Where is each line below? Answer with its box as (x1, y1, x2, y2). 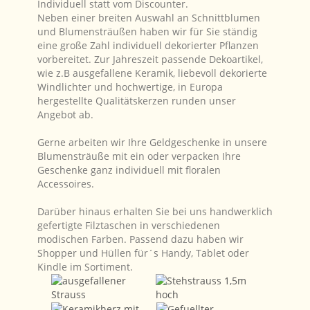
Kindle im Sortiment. (37, 260, 133, 273)
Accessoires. (37, 177, 94, 190)
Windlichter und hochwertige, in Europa (37, 80, 223, 93)
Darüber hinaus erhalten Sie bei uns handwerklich (37, 205, 273, 218)
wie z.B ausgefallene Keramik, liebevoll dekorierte (37, 66, 267, 80)
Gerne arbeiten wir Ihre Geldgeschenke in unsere (37, 136, 267, 149)
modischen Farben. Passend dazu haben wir (37, 232, 244, 246)
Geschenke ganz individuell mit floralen (37, 163, 221, 176)
